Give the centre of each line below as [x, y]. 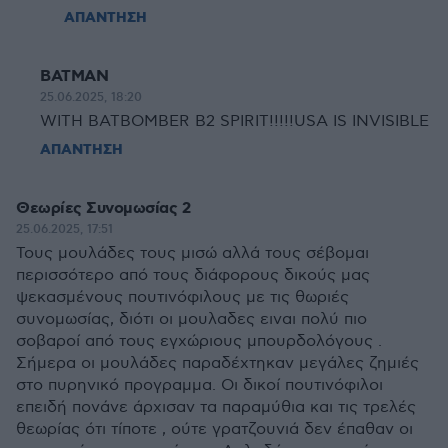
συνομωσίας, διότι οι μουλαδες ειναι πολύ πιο [191, 319]
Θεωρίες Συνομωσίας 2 [103, 208]
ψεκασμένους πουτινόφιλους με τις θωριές [182, 297]
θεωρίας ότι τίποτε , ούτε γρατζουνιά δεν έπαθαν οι [214, 429]
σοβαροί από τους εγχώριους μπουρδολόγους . [199, 341]
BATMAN [74, 76]
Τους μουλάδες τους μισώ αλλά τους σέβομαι [192, 253]
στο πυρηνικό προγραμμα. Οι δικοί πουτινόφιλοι [199, 385]
